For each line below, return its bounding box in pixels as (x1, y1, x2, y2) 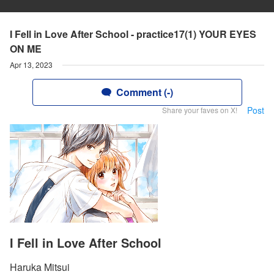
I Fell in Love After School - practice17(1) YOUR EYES (10, 27, 256, 41)
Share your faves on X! (162, 105, 237, 115)
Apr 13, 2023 (10, 59, 53, 70)
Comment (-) (116, 85, 173, 99)
